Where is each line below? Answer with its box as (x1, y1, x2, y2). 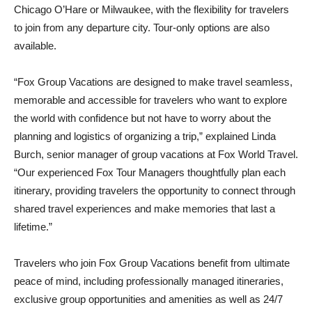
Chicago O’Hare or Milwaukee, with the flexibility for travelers (14, 3, 289, 15)
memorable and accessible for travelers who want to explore (14, 94, 287, 106)
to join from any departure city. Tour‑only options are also (14, 22, 270, 33)
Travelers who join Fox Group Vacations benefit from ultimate (14, 257, 290, 269)
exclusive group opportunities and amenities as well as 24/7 (14, 293, 283, 305)
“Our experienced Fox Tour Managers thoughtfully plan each (14, 166, 286, 178)
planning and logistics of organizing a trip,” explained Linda (14, 130, 276, 142)
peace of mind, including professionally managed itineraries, (14, 275, 283, 287)
